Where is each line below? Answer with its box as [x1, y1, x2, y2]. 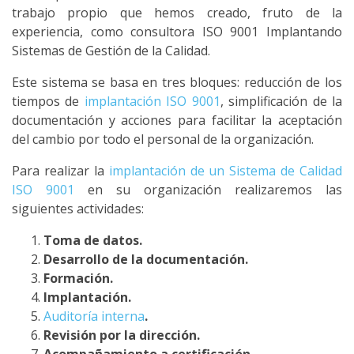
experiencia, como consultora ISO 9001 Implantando [12, 23, 342, 40]
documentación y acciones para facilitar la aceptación [12, 111, 342, 129]
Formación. [43, 269, 113, 287]
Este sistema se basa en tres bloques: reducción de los [12, 73, 342, 91]
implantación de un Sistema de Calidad [108, 162, 342, 179]
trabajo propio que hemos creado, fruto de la [12, 4, 342, 21]
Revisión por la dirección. [43, 326, 200, 344]
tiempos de [12, 92, 85, 110]
